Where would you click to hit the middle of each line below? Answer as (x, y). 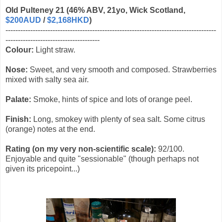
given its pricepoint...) (43, 169)
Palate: (18, 100)
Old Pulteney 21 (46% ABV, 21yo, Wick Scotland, (95, 10)
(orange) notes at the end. (50, 129)
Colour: (21, 50)
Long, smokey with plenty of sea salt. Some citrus (118, 119)
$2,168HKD (68, 20)
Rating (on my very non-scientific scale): (81, 149)
